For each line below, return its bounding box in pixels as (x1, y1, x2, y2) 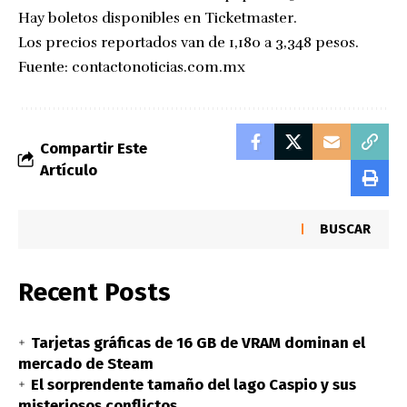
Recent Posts (18, 276, 171, 307)
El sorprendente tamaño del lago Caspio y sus (31, 374, 356, 394)
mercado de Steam (18, 353, 154, 373)
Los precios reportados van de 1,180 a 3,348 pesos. (18, 33, 359, 52)
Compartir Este (40, 138, 147, 158)
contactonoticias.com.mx (72, 57, 245, 76)
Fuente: (18, 57, 72, 76)
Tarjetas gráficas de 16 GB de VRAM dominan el (31, 333, 365, 352)
